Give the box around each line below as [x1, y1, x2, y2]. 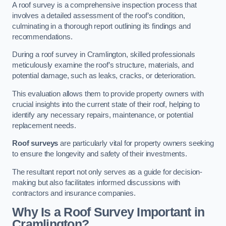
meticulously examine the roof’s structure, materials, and [12, 61, 194, 70]
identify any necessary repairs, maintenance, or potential [12, 110, 193, 119]
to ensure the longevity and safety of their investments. [12, 150, 189, 158]
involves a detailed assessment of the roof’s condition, [12, 11, 186, 20]
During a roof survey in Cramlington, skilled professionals [12, 50, 195, 59]
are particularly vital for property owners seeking [58, 139, 214, 148]
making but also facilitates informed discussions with [12, 178, 181, 187]
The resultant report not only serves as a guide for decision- [12, 167, 203, 176]
